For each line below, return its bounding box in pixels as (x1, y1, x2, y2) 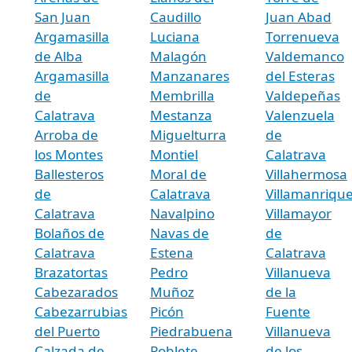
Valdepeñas (265, 86, 340, 104)
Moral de (149, 164, 207, 183)
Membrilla (149, 86, 214, 104)
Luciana (149, 27, 200, 46)
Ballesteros (35, 164, 104, 183)
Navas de (149, 223, 209, 242)
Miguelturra (149, 125, 226, 144)
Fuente (265, 302, 310, 321)
